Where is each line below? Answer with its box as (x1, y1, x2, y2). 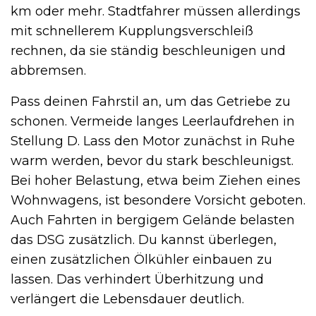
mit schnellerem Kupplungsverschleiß (11, 23, 253, 39)
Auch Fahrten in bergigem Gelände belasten (11, 212, 295, 229)
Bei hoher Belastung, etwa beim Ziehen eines (11, 173, 300, 189)
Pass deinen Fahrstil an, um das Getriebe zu (11, 94, 291, 110)
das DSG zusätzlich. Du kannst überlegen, (11, 232, 276, 248)
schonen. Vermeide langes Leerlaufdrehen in (11, 114, 295, 130)
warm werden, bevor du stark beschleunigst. (11, 153, 293, 169)
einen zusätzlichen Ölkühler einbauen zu (11, 252, 272, 268)
